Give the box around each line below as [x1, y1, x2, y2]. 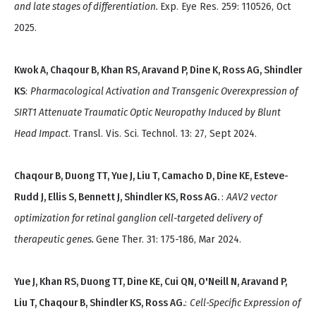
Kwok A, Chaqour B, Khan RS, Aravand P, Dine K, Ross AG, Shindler [14, 63, 302, 77]
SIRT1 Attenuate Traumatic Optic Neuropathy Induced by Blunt [14, 106, 281, 119]
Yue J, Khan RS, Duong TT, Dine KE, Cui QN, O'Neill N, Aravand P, [14, 275, 287, 288]
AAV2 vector [226, 190, 277, 204]
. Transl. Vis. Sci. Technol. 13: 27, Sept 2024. [68, 127, 257, 140]
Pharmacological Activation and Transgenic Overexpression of [30, 85, 298, 98]
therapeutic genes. [14, 233, 96, 246]
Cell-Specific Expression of [190, 296, 300, 310]
